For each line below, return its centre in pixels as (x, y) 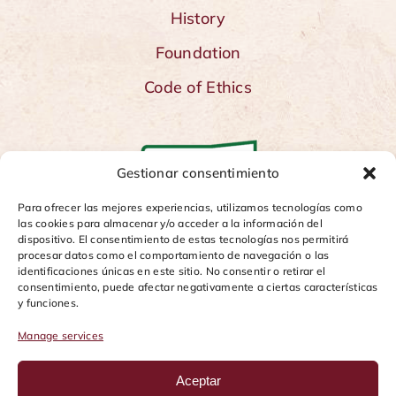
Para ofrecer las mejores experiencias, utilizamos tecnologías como (190, 207)
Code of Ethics (198, 88)
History (198, 19)
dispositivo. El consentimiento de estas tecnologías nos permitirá (183, 239)
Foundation (198, 53)
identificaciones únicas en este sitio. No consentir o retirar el (172, 271)
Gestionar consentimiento (198, 173)
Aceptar (198, 380)
